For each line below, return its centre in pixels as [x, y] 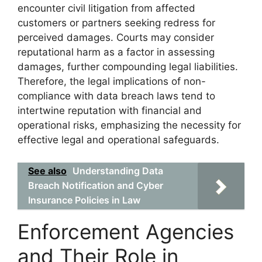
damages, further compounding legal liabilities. [128, 67]
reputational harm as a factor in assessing [116, 52]
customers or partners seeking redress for [116, 23]
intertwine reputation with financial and [110, 111]
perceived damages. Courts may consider [116, 37]
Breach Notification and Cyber [96, 185]
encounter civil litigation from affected [106, 8]
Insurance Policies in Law [84, 200]
